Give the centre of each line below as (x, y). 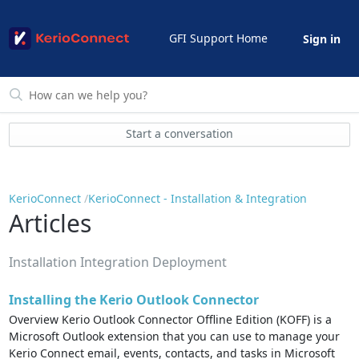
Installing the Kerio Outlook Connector (134, 299)
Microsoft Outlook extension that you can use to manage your (175, 337)
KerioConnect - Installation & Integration (198, 199)
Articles (50, 223)
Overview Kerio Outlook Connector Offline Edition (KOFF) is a (171, 320)
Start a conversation (179, 134)
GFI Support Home (218, 38)
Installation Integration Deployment (118, 262)
